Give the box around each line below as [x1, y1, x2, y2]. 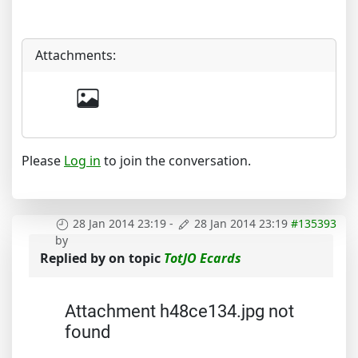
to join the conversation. [101, 151, 251, 169]
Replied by [40, 249, 109, 267]
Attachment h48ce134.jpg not [65, 301, 294, 321]
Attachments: [35, 46, 116, 64]
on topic [109, 249, 164, 267]
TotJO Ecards [164, 249, 241, 267]
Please [22, 151, 64, 169]
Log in [64, 151, 101, 169]
